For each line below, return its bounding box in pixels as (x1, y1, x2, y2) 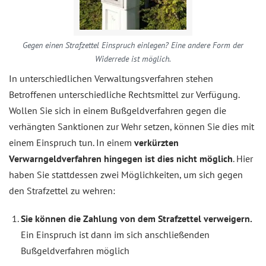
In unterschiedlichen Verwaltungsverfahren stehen (9, 72, 213, 84)
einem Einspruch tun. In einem (9, 137, 134, 148)
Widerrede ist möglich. (95, 53, 171, 64)
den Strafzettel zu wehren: (9, 185, 115, 197)
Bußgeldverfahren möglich (21, 245, 129, 256)
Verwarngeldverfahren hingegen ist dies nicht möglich (9, 153, 233, 164)
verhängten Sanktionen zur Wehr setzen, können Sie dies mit (9, 121, 254, 132)
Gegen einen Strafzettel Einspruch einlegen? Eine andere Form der (23, 40, 243, 50)
